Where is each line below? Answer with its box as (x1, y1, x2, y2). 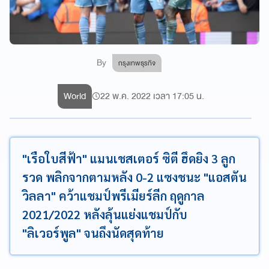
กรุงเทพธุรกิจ (118, 56, 156, 69)
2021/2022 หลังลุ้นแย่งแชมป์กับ (22, 206, 187, 222)
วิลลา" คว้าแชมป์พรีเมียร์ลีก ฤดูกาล (22, 187, 205, 204)
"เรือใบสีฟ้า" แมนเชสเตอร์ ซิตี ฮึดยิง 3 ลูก (22, 150, 235, 166)
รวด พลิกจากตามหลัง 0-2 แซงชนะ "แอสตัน (22, 169, 247, 185)
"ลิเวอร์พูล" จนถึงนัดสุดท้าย (22, 225, 164, 241)
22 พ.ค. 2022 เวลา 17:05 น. (100, 88, 204, 104)
